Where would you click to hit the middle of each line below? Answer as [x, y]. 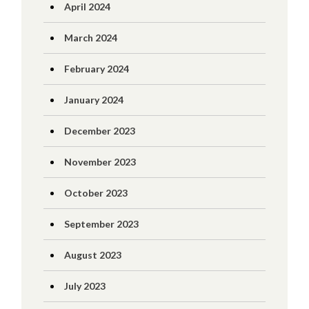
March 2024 [90, 38]
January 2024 [93, 100]
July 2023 [84, 286]
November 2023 [100, 162]
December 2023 [99, 131]
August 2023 [92, 255]
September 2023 [101, 224]
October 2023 [96, 193]
